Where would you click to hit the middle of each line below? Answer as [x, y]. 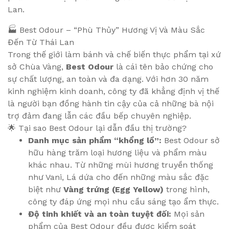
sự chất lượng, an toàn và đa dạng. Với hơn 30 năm [108, 79]
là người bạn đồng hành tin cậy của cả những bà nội [111, 103]
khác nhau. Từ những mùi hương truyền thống [121, 165]
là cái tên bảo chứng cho [163, 66]
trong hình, [187, 189]
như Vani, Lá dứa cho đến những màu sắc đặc [119, 177]
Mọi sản [188, 214]
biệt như [46, 189]
